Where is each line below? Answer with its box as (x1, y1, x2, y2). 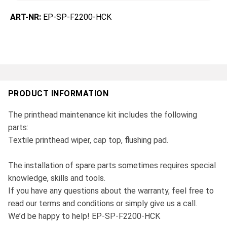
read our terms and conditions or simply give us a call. (8, 199, 197, 209)
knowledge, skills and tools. (8, 173, 105, 183)
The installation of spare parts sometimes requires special (8, 161, 216, 171)
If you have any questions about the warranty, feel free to (8, 186, 214, 196)
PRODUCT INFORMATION (8, 89, 109, 99)
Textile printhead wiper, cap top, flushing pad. (8, 135, 168, 145)
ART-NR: (10, 12, 43, 22)
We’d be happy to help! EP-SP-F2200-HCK (8, 211, 160, 221)
